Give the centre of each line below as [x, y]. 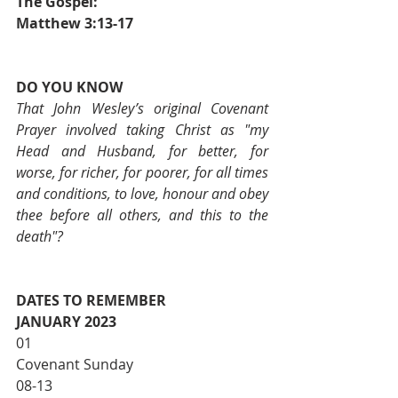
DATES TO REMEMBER [91, 300]
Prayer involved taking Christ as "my [142, 130]
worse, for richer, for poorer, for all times [142, 172]
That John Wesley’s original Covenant [142, 108]
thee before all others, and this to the [142, 215]
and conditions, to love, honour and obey [142, 194]
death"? [40, 236]
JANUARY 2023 [66, 322]
